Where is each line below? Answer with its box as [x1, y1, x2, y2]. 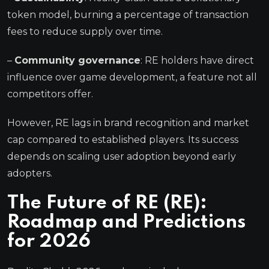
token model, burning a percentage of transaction [7, 8, 249, 20]
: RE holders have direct [141, 54, 254, 66]
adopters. [7, 167, 52, 179]
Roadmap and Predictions [7, 213, 246, 232]
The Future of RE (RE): [7, 193, 207, 213]
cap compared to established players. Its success [7, 133, 238, 145]
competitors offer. [7, 88, 93, 100]
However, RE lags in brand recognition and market [7, 116, 249, 128]
